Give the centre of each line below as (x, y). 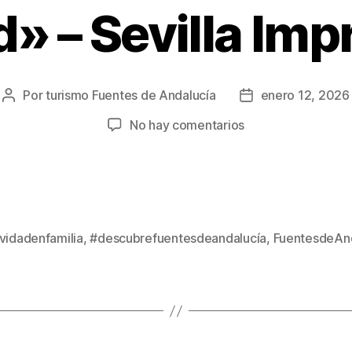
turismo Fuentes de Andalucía (131, 95)
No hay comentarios (187, 125)
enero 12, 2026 (305, 95)
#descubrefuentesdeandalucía (178, 238)
